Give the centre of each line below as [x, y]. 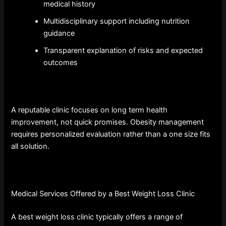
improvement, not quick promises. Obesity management [108, 122]
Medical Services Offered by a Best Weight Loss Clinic [103, 194]
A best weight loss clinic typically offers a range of [97, 217]
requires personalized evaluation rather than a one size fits [111, 134]
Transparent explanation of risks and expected [123, 51]
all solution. [31, 146]
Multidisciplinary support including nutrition [117, 21]
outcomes [61, 63]
